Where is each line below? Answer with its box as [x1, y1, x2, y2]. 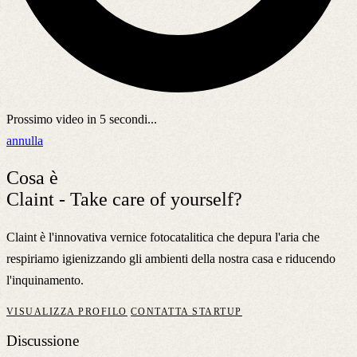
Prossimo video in [6, 112, 100, 126]
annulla [6, 133, 43, 147]
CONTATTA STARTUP [130, 305, 242, 317]
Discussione [6, 332, 79, 350]
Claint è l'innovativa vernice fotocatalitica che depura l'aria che [6, 229, 320, 244]
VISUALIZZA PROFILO [6, 305, 127, 317]
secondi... [106, 112, 157, 126]
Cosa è [6, 167, 58, 188]
